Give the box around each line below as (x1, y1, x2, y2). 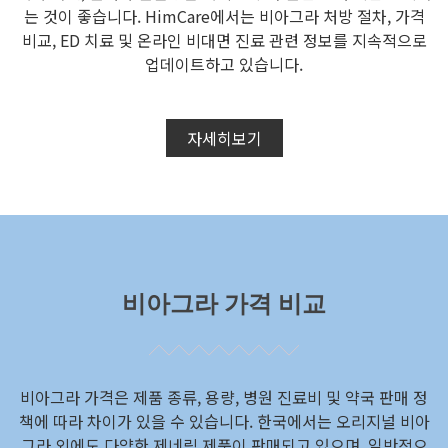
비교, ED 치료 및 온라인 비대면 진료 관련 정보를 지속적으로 (21, 28, 427, 53)
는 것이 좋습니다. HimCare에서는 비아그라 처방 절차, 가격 (23, 4, 425, 29)
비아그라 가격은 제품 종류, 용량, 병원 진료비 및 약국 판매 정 (20, 385, 428, 410)
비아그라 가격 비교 (122, 289, 326, 319)
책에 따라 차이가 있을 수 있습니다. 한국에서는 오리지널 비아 (18, 409, 430, 434)
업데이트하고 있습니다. (145, 52, 303, 77)
